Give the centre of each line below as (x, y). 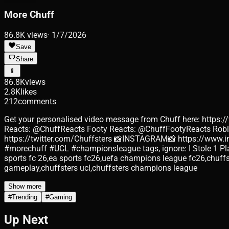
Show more (25, 186)
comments (37, 101)
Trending (25, 197)
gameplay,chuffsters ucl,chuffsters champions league (101, 168)
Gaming (61, 197)
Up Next (26, 220)
